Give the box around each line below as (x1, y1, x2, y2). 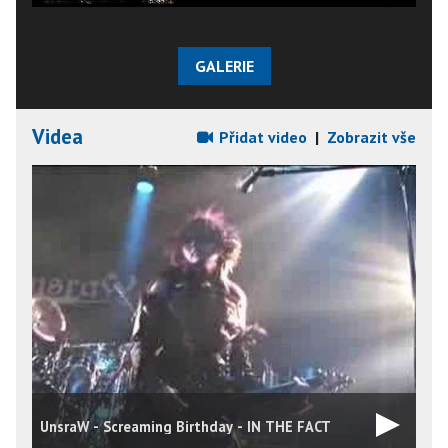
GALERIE (194, 55, 254, 76)
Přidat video (215, 126, 307, 147)
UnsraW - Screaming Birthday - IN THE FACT (40, 416, 331, 436)
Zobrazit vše (327, 126, 416, 147)
